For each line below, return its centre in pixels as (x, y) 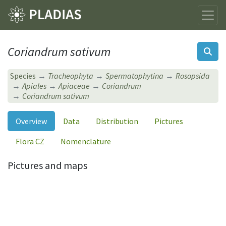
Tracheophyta (71, 76)
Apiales (35, 86)
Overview (31, 121)
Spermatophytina (135, 76)
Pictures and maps (47, 165)
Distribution (117, 121)
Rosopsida (193, 76)
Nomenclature (86, 141)
